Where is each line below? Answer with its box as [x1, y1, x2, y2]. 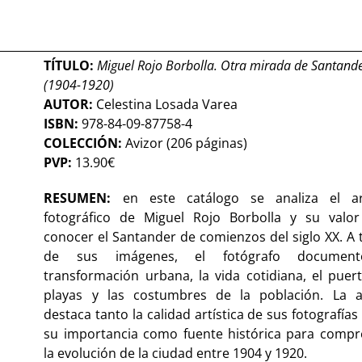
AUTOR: [44, 95, 97, 113]
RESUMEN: [44, 188, 123, 207]
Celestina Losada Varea [96, 95, 238, 113]
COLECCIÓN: [44, 133, 123, 152]
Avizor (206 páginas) [122, 133, 248, 152]
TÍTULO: [44, 56, 98, 74]
